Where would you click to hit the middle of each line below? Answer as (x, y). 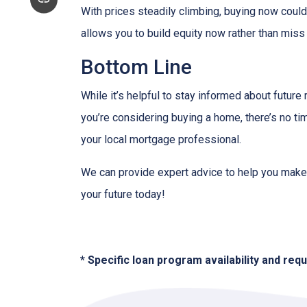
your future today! (123, 194)
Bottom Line (136, 67)
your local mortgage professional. (161, 139)
